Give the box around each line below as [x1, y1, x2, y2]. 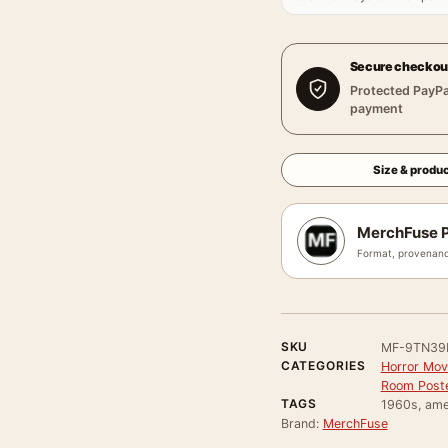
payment [349, 101, 403, 116]
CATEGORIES [280, 358, 367, 373]
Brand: [280, 416, 323, 431]
